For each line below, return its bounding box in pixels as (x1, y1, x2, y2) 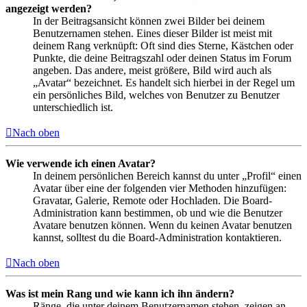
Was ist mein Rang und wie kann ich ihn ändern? (5, 287, 234, 299)
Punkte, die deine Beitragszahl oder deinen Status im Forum (33, 51, 291, 64)
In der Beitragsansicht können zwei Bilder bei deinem (33, 14, 265, 27)
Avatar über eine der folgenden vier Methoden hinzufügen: (33, 182, 286, 194)
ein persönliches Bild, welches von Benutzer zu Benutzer (33, 88, 280, 101)
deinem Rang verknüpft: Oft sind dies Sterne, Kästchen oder (33, 39, 293, 51)
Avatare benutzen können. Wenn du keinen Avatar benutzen (33, 219, 292, 231)
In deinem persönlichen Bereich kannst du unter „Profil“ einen (33, 169, 302, 182)
